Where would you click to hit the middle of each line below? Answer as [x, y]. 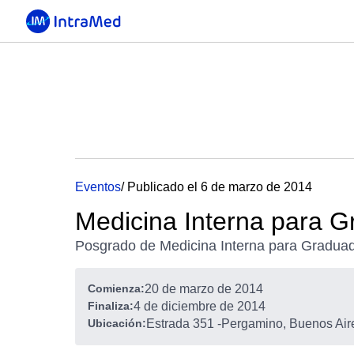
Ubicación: [117, 323]
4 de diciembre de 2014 [200, 306]
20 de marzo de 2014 [204, 289]
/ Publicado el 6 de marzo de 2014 [217, 187]
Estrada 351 [180, 324]
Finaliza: [111, 306]
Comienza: [116, 288]
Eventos [98, 187]
